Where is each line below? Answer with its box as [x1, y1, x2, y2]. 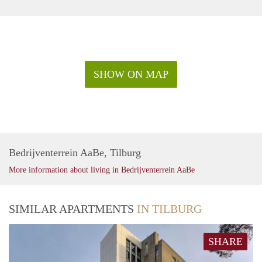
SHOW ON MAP [94, 68, 168, 80]
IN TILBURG [137, 202, 202, 215]
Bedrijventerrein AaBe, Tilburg [9, 146, 141, 158]
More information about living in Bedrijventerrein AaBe [9, 165, 195, 174]
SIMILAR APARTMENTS [9, 202, 137, 215]
